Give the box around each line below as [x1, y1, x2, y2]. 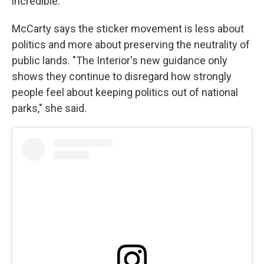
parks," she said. [12, 102, 87, 114]
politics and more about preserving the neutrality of [12, 38, 250, 51]
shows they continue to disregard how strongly [12, 70, 232, 82]
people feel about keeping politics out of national [12, 86, 238, 98]
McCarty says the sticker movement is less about [12, 22, 244, 35]
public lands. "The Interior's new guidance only [12, 54, 227, 67]
